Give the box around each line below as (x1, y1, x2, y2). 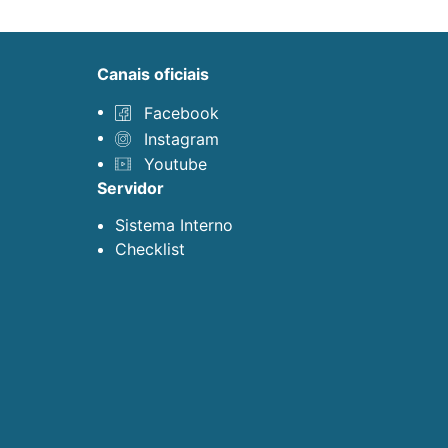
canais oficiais (109, 64, 209, 85)
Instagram (144, 128, 219, 149)
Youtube (144, 154, 207, 175)
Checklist (115, 239, 185, 260)
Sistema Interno (115, 215, 233, 236)
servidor (107, 178, 164, 199)
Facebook (144, 103, 219, 124)
